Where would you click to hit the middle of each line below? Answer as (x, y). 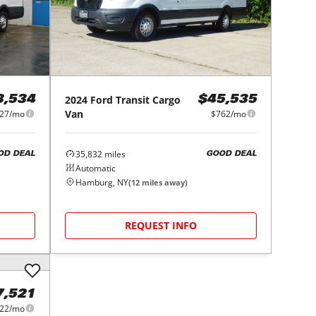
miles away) (164, 182)
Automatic (96, 168)
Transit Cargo (148, 99)
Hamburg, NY (102, 182)
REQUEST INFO (161, 225)
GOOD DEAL (231, 154)
